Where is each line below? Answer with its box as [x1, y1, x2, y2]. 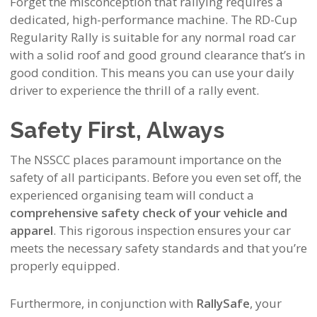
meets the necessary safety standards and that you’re [9, 240, 307, 256]
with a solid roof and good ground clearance [9, 47, 261, 63]
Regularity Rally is [9, 29, 113, 45]
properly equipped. [9, 258, 120, 274]
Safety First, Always [9, 117, 224, 143]
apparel [9, 222, 53, 238]
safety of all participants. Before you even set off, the [9, 169, 301, 185]
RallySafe [195, 295, 250, 311]
